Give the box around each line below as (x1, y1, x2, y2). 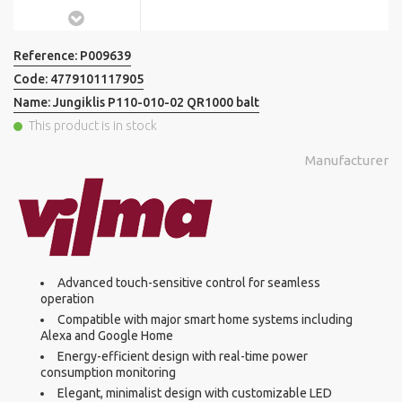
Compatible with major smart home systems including (57, 312, 353, 328)
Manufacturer (305, 153, 389, 169)
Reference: (13, 48, 80, 64)
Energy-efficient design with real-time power (57, 349, 308, 364)
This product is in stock (29, 118, 157, 134)
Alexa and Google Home (40, 328, 173, 344)
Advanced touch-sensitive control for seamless (57, 275, 320, 291)
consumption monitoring (40, 365, 176, 380)
